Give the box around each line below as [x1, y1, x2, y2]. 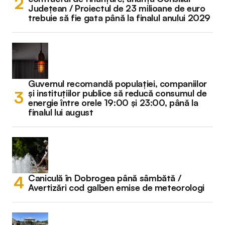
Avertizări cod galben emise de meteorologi [28, 181, 204, 193]
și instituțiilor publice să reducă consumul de [28, 87, 207, 98]
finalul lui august [28, 106, 93, 118]
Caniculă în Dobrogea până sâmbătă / [28, 172, 181, 183]
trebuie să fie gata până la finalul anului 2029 [28, 12, 211, 23]
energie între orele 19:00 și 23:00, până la [28, 96, 198, 108]
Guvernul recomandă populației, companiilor [28, 77, 207, 89]
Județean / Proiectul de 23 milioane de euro [28, 2, 205, 14]
